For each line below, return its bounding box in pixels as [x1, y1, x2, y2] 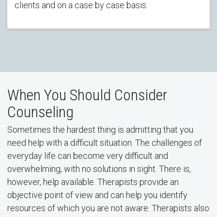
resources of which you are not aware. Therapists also [7, 203, 209, 213]
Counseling [7, 103, 74, 121]
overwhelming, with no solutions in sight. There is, [7, 164, 191, 174]
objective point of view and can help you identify [7, 190, 187, 200]
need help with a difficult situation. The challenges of [7, 138, 202, 148]
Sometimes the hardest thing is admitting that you [7, 124, 193, 135]
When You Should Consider [7, 86, 167, 104]
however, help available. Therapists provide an [7, 177, 179, 187]
